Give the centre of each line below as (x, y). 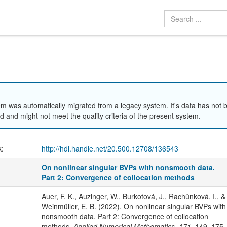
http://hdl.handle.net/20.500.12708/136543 (110, 149)
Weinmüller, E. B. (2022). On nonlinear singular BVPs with (134, 206)
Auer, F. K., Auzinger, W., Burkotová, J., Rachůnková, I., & (133, 196)
